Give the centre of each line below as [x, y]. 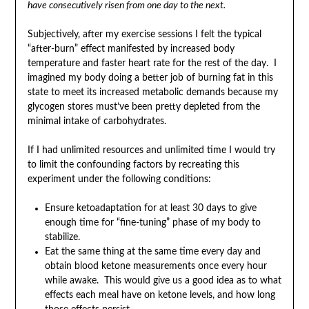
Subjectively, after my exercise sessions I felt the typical [144, 34]
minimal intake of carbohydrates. [97, 121]
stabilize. [62, 237]
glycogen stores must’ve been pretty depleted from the [143, 107]
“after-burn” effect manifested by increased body [131, 49]
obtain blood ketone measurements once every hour [156, 266]
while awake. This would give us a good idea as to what [163, 280]
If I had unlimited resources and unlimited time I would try [151, 150]
